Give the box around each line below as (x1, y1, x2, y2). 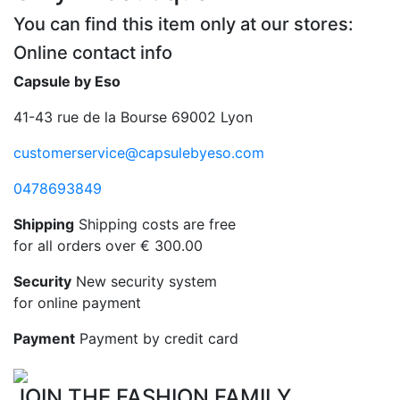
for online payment (13, 294, 141, 312)
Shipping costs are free (74, 215, 236, 233)
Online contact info (13, 42, 172, 63)
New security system (71, 272, 217, 290)
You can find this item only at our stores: (13, 13, 354, 35)
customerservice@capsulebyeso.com (13, 144, 264, 162)
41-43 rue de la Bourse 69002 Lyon (13, 108, 253, 126)
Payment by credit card (75, 329, 238, 347)
